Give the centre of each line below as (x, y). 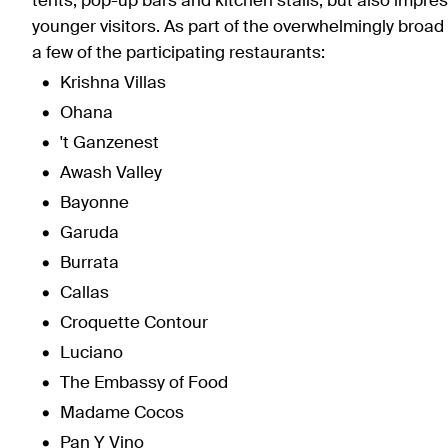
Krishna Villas (113, 84)
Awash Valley (113, 174)
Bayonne (96, 204)
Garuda (91, 234)
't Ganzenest (111, 144)
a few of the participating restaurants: (178, 54)
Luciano (91, 354)
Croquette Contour (134, 324)
